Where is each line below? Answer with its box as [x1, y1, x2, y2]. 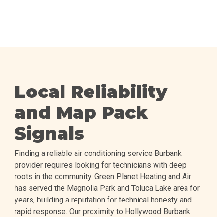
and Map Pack [15, 102, 148, 124]
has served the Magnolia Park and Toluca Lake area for [15, 184, 200, 193]
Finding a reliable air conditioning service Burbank [15, 149, 182, 158]
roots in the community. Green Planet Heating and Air [15, 172, 191, 182]
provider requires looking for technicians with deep [15, 160, 186, 170]
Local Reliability [15, 81, 167, 103]
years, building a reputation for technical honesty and [15, 195, 192, 205]
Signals [15, 123, 84, 144]
